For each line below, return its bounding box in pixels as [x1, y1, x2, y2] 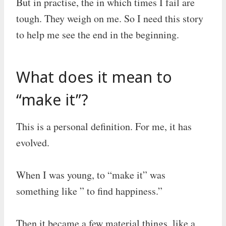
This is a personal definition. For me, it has [16, 119, 192, 133]
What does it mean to [16, 66, 172, 87]
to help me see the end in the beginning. [16, 27, 179, 41]
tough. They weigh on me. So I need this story [16, 11, 203, 25]
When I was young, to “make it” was [16, 167, 165, 182]
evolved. [16, 135, 49, 149]
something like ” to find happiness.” [16, 184, 162, 198]
